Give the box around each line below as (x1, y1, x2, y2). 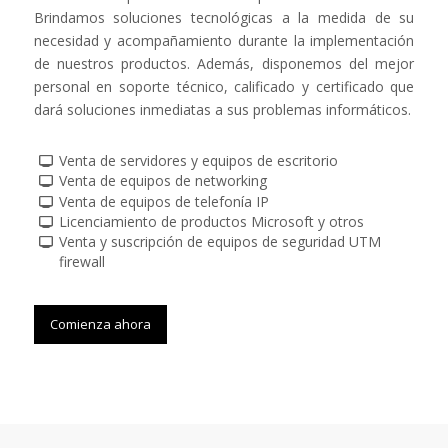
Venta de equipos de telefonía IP (59, 191, 270, 211)
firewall (59, 252, 106, 272)
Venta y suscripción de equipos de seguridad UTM (59, 232, 382, 252)
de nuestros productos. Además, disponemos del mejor (33, 54, 415, 74)
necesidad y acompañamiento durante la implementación (33, 31, 415, 51)
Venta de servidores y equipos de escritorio (59, 151, 339, 171)
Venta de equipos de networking (59, 171, 268, 191)
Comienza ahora (49, 315, 151, 334)
